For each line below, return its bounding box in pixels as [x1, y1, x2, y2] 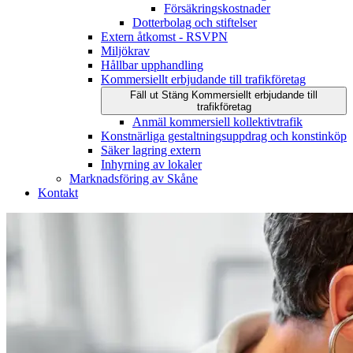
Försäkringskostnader [164, 2, 270, 16]
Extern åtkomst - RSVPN [101, 30, 228, 44]
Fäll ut [130, 89, 162, 102]
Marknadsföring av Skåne [69, 172, 198, 186]
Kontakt [38, 186, 78, 200]
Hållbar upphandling [101, 58, 203, 72]
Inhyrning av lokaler [101, 158, 202, 172]
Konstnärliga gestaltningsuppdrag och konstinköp [101, 129, 347, 143]
